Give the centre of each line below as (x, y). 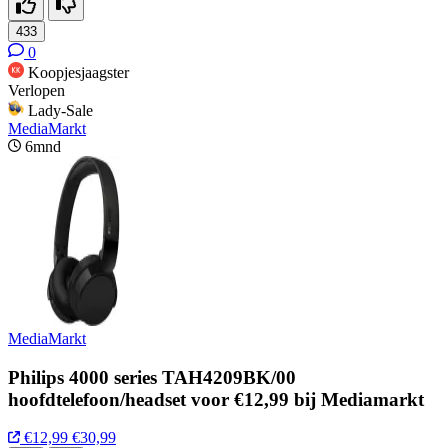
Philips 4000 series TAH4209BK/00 (152, 377)
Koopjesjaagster (78, 72)
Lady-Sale (60, 110)
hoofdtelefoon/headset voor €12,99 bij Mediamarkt (216, 399)
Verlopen (36, 90)
